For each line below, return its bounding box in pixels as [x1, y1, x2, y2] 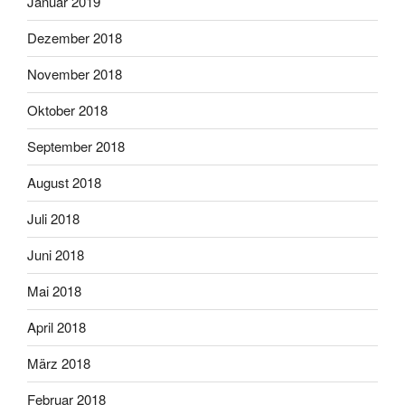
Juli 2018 [27, 209, 80, 229]
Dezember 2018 [27, 28, 122, 48]
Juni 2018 [27, 245, 84, 265]
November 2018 [27, 64, 122, 84]
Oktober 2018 [27, 100, 108, 120]
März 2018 [27, 353, 90, 373]
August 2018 [27, 173, 101, 193]
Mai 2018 [27, 281, 81, 301]
